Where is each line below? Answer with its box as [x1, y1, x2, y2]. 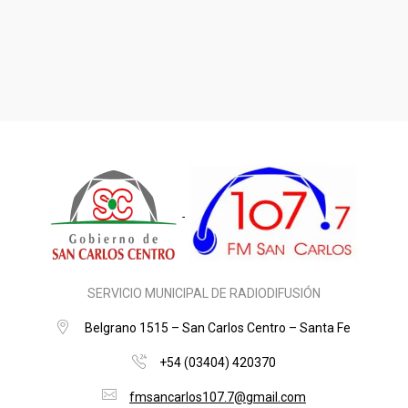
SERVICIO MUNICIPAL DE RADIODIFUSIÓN [87, 286, 321, 301]
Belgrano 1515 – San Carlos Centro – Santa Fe [85, 321, 351, 336]
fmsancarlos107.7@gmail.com [129, 390, 306, 405]
